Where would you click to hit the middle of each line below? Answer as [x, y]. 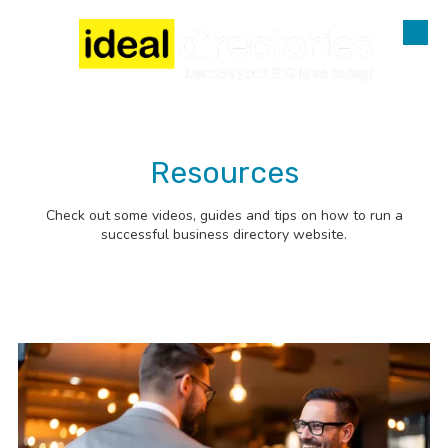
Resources [224, 173]
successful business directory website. [224, 235]
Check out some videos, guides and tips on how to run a [224, 216]
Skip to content [81, 44]
